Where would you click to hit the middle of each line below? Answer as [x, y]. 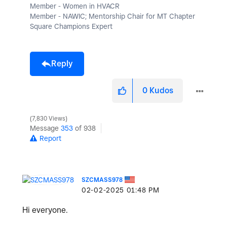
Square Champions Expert [71, 26]
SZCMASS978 [102, 179]
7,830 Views [49, 118]
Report [50, 138]
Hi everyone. [45, 210]
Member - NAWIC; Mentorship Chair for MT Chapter [112, 16]
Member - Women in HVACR [75, 6]
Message [45, 128]
